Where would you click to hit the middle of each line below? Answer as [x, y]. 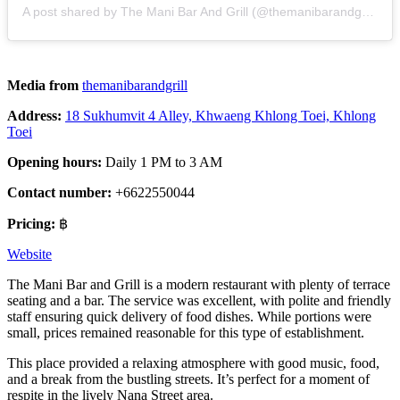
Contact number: [59, 192]
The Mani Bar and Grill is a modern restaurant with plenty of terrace [199, 284]
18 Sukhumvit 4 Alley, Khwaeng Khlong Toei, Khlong [221, 115]
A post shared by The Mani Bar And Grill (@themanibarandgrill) [368, 11]
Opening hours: [56, 162]
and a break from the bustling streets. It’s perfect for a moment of [188, 379]
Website [29, 254]
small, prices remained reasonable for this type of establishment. [186, 332]
